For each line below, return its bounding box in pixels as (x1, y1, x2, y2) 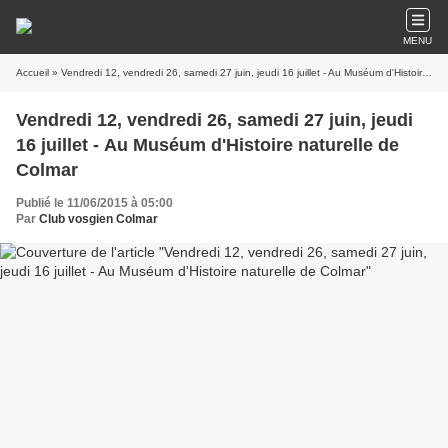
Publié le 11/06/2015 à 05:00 (16, 196, 173, 210)
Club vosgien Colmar (39, 212, 158, 226)
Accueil (16, 67, 49, 78)
